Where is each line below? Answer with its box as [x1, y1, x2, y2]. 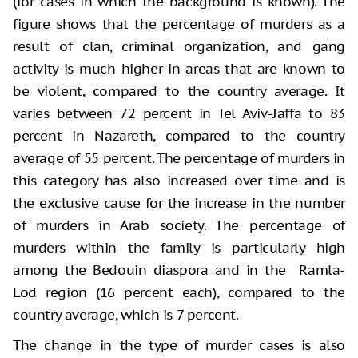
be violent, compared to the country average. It [13, 82, 345, 101]
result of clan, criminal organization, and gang [13, 38, 345, 56]
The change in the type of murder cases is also [13, 336, 345, 355]
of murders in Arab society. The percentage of [13, 217, 345, 235]
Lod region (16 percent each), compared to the [13, 284, 345, 302]
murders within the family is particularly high [13, 239, 345, 257]
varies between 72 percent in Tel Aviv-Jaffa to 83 [13, 105, 345, 123]
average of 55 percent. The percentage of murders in [13, 149, 345, 168]
